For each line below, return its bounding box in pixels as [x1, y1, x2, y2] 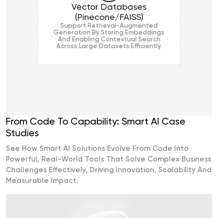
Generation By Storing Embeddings [54, 30, 164, 36]
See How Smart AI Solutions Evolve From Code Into [6, 145, 189, 153]
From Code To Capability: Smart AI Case [6, 117, 185, 127]
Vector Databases [72, 3, 146, 12]
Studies [6, 129, 39, 139]
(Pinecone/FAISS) [74, 13, 144, 22]
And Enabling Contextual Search [57, 36, 161, 43]
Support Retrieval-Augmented [60, 23, 158, 30]
